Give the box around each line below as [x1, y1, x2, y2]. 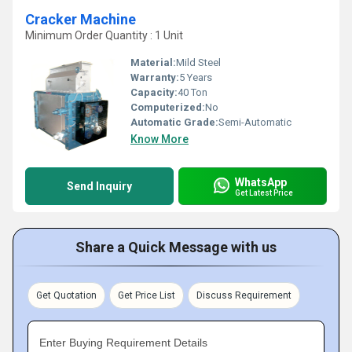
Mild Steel [176, 57, 221, 68]
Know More [130, 133, 189, 145]
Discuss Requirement [196, 290, 291, 301]
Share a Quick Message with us [75, 239, 277, 255]
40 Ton [178, 86, 207, 98]
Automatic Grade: [130, 116, 218, 128]
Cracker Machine [25, 11, 136, 27]
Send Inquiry [67, 180, 132, 192]
